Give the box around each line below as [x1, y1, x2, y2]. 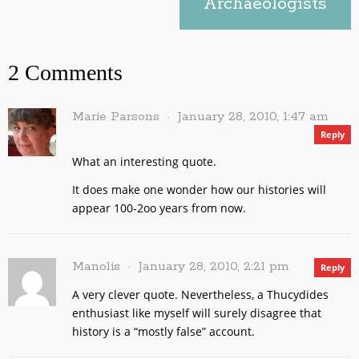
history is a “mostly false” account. [72, 323, 255, 339]
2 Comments [8, 59, 123, 85]
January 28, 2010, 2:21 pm [139, 257, 289, 275]
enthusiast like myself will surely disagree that [72, 305, 321, 321]
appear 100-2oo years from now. [72, 200, 246, 216]
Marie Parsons [72, 107, 159, 125]
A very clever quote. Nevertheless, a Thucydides [72, 286, 329, 302]
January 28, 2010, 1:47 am [178, 107, 329, 125]
